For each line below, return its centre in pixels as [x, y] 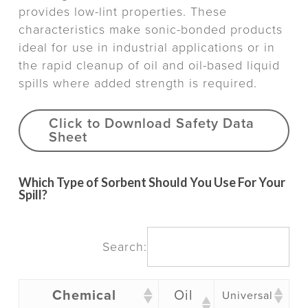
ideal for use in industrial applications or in [146, 48]
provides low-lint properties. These [122, 12]
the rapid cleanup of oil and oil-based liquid [149, 66]
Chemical [85, 296]
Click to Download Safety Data [151, 124]
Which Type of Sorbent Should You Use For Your [152, 183]
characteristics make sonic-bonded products [150, 30]
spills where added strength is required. [137, 84]
